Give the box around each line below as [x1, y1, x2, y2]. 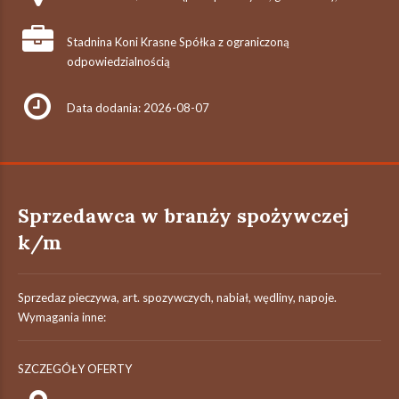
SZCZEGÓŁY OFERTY [18, 362, 132, 376]
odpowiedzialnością [67, 54, 170, 69]
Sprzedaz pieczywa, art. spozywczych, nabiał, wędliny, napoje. [18, 290, 337, 305]
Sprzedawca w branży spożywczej [18, 203, 349, 228]
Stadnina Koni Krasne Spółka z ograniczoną [67, 35, 289, 49]
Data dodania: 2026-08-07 [67, 101, 209, 115]
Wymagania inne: [18, 310, 106, 324]
